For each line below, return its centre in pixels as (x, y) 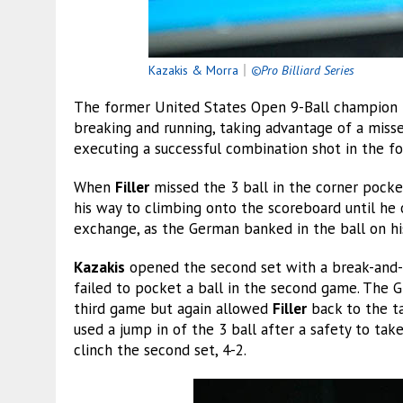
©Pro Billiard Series (303, 70)
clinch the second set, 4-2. (160, 349)
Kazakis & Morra (194, 70)
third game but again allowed (173, 308)
